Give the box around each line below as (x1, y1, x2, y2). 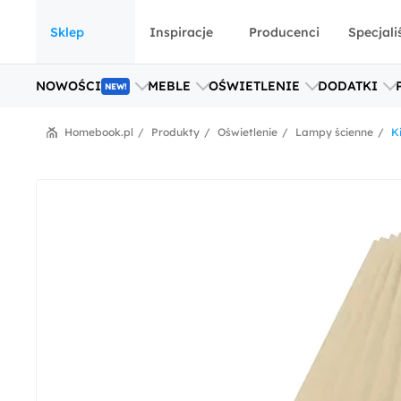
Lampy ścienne (295, 125, 373, 139)
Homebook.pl (64, 125, 133, 139)
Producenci (249, 24, 320, 40)
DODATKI (318, 78, 378, 94)
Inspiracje (149, 24, 213, 40)
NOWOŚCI (36, 78, 101, 94)
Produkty (151, 125, 200, 139)
